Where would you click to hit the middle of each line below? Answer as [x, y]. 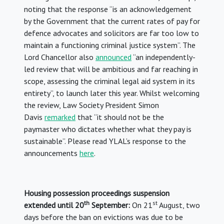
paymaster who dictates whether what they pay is [108, 129]
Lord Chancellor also [60, 57]
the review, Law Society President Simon [91, 105]
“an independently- [163, 57]
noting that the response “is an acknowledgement [108, 9]
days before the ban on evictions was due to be [103, 217]
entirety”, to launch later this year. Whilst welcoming [112, 93]
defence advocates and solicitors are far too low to [111, 33]
